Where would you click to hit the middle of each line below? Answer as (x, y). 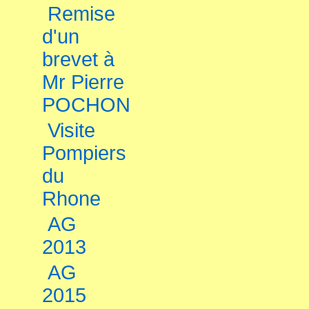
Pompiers (84, 153)
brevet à (78, 59)
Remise (81, 14)
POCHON (86, 105)
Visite (71, 130)
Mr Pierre (83, 82)
